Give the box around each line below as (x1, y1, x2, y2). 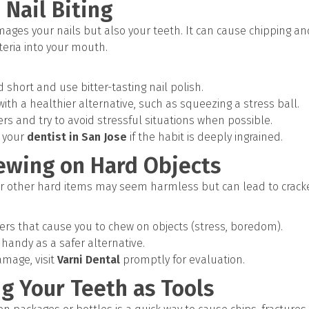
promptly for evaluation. (120, 253, 245, 266)
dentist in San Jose (27, 130, 127, 143)
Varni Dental (57, 253, 120, 266)
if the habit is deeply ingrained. (127, 130, 283, 143)
